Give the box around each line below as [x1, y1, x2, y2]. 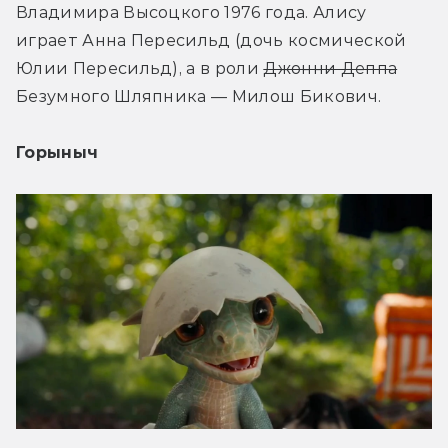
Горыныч [16, 143, 99, 163]
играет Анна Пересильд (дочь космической [16, 31, 407, 51]
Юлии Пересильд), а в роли [16, 59, 264, 79]
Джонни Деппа [263, 59, 398, 79]
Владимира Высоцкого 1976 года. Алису [16, 3, 367, 23]
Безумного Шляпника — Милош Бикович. [16, 87, 382, 107]
